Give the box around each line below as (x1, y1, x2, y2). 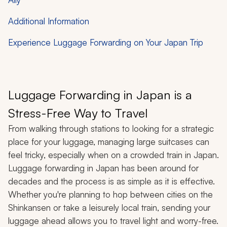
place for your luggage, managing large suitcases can (8, 136, 209, 147)
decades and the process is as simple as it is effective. (8, 175, 215, 186)
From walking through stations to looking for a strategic (8, 123, 214, 134)
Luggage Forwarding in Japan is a (8, 87, 192, 102)
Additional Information (8, 15, 89, 26)
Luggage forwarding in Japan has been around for (8, 162, 199, 173)
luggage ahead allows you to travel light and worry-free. (8, 215, 218, 226)
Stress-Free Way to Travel (8, 105, 147, 121)
